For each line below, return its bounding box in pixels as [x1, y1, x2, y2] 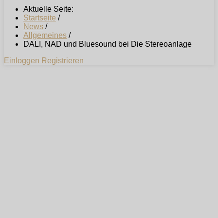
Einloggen [4, 56, 41, 65]
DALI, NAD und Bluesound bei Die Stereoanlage [23, 40, 192, 49]
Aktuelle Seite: [23, 5, 77, 14]
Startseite [23, 14, 56, 22]
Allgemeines [23, 31, 67, 40]
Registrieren [41, 56, 84, 65]
